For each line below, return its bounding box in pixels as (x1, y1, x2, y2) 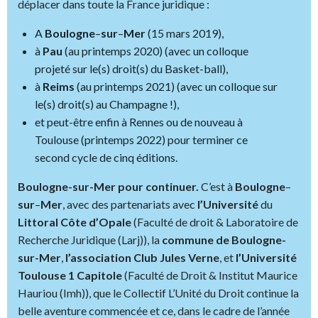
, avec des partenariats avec (62, 197, 197, 211)
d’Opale (89, 214, 131, 229)
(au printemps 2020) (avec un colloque (62, 43, 248, 57)
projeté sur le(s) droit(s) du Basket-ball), (35, 61, 228, 75)
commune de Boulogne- (162, 232, 286, 246)
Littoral (18, 214, 58, 229)
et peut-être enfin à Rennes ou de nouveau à (35, 114, 243, 128)
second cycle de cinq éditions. (35, 150, 177, 164)
